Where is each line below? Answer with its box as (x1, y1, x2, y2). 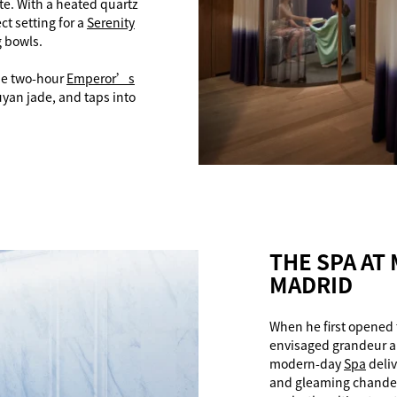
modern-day (269, 354, 344, 372)
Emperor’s (66, 68, 135, 87)
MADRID (269, 269, 353, 300)
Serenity (87, 12, 135, 31)
